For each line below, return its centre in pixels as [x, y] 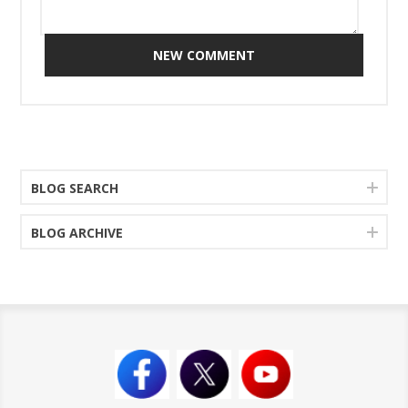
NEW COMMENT [204, 55]
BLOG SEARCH [75, 188]
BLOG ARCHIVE [77, 233]
